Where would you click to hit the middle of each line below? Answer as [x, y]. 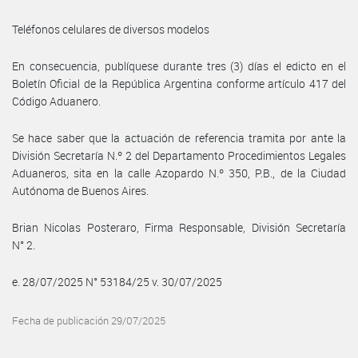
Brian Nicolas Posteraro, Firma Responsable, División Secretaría [179, 227]
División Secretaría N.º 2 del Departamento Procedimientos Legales [179, 155]
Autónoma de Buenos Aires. [80, 190]
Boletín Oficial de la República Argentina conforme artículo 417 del [179, 83]
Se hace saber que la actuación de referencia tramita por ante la [179, 137]
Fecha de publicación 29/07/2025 [89, 320]
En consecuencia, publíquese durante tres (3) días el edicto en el [179, 66]
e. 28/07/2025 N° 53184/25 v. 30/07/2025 [117, 281]
